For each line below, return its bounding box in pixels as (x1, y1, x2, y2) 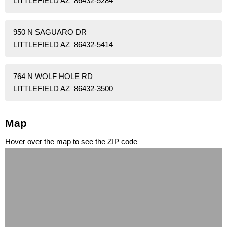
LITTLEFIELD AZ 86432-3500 (13, 84, 113, 93)
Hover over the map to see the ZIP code (5, 137, 137, 146)
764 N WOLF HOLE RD (13, 71, 93, 81)
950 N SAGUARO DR (13, 27, 87, 36)
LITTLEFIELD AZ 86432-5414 (13, 40, 113, 49)
